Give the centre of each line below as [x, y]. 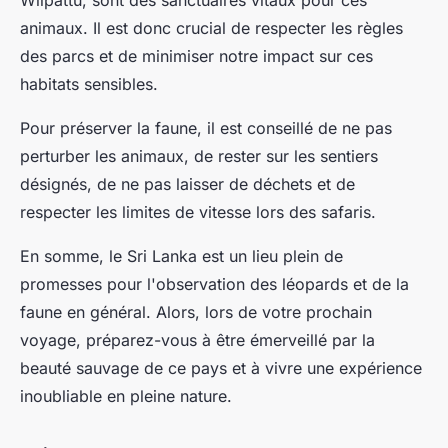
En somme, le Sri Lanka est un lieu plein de [181, 256]
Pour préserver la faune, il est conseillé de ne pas [206, 128]
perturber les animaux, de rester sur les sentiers [199, 156]
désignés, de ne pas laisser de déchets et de [187, 184]
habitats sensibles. [89, 84]
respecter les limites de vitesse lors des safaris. [198, 212]
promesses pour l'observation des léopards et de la [214, 284]
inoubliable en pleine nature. [126, 396]
